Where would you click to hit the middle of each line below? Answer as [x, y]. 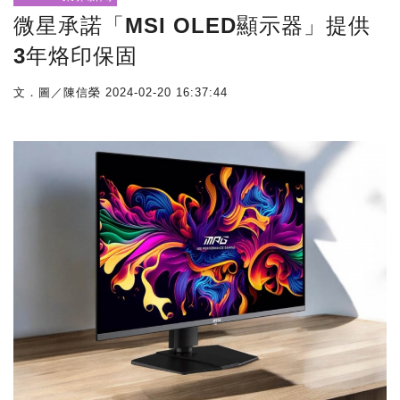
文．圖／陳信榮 [57, 92]
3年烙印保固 [75, 56]
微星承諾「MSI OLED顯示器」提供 [192, 25]
